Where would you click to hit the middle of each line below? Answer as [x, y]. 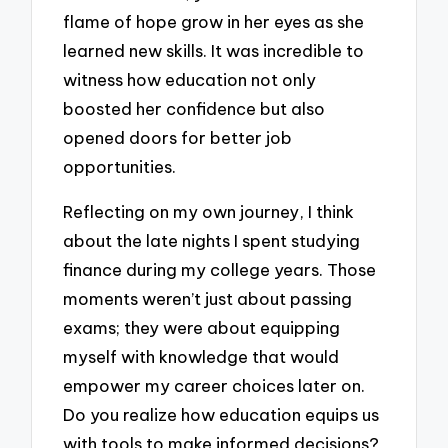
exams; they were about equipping [202, 327]
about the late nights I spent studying [212, 240]
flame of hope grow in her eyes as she [214, 22]
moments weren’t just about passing [208, 298]
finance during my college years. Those [220, 269]
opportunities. [120, 167]
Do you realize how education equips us [221, 414]
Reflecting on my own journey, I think [209, 211]
